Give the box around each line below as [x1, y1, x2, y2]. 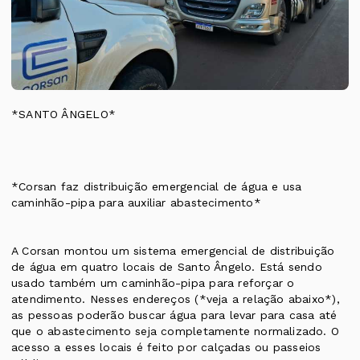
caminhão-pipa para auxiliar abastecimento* [11, 196, 266, 210]
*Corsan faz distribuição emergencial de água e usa [11, 180, 302, 194]
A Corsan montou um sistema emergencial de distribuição [11, 244, 335, 258]
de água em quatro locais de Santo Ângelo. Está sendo [11, 260, 322, 274]
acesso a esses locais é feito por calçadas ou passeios [11, 341, 321, 354]
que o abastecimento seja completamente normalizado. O [11, 325, 340, 338]
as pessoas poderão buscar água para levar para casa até [11, 309, 337, 322]
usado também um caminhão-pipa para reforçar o [11, 276, 295, 290]
